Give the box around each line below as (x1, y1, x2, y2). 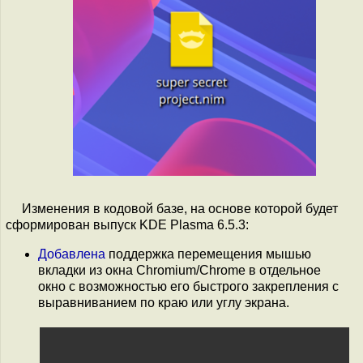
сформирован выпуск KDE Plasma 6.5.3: (6, 217, 249, 232)
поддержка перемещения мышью (105, 246, 311, 261)
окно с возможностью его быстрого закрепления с (38, 279, 339, 293)
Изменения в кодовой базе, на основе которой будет (22, 201, 338, 216)
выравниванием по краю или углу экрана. (38, 295, 289, 310)
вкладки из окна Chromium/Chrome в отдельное (38, 263, 321, 277)
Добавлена (38, 246, 105, 261)
